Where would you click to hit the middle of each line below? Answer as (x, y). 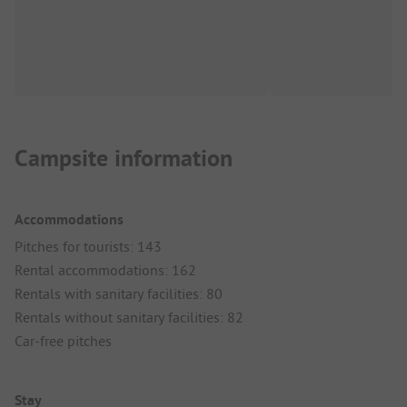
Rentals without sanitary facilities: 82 (129, 318)
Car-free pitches (63, 341)
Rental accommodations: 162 (105, 270)
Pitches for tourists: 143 (88, 247)
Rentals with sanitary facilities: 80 (119, 294)
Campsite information (124, 159)
